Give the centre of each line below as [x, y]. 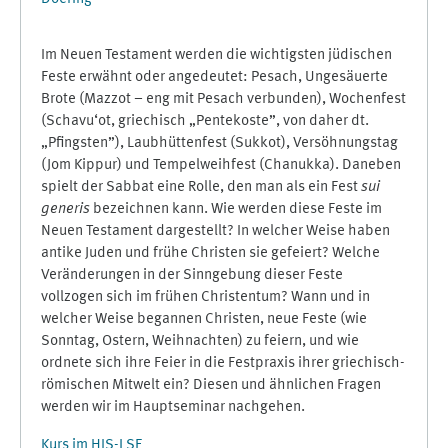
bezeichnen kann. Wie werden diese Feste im [236, 209]
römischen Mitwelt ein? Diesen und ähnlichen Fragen [211, 385]
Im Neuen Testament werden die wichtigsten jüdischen [216, 55]
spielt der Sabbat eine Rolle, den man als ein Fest [201, 187]
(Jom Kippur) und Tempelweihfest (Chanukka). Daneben [221, 165]
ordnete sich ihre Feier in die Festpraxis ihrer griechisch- [223, 363]
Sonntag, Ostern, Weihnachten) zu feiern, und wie [200, 341]
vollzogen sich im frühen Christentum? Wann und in [205, 297]
